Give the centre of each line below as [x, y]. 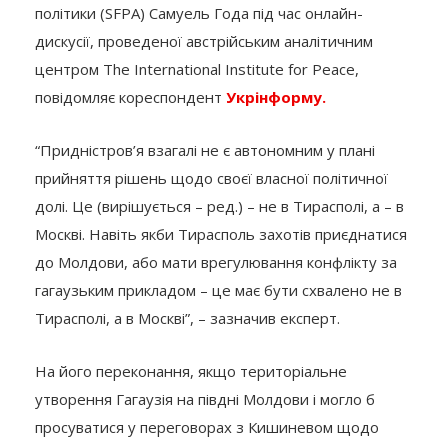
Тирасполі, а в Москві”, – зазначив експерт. [187, 317]
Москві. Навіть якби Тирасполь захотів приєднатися [221, 233]
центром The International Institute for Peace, [197, 68]
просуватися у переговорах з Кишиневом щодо [207, 426]
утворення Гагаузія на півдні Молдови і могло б [205, 398]
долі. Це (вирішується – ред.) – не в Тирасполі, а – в [219, 205]
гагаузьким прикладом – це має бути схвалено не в [218, 289]
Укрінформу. [276, 96]
